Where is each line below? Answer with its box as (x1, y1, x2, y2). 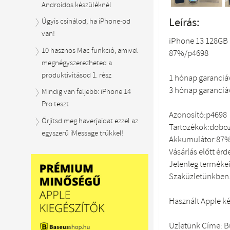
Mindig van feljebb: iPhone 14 (42, 87, 131, 97)
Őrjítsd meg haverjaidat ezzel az (42, 116, 139, 126)
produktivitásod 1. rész (42, 70, 112, 81)
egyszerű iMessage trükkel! (42, 128, 124, 139)
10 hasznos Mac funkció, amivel (42, 45, 139, 56)
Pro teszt (42, 99, 69, 109)
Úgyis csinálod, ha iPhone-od (42, 16, 131, 27)
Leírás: (168, 15, 199, 31)
